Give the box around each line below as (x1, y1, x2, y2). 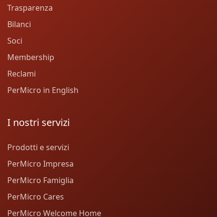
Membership (7, 52, 54, 63)
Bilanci (7, 19, 31, 30)
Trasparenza (7, 2, 53, 14)
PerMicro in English (7, 85, 78, 96)
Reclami (7, 68, 36, 79)
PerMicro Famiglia (7, 175, 74, 186)
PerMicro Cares (7, 191, 64, 202)
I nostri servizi (7, 116, 70, 129)
